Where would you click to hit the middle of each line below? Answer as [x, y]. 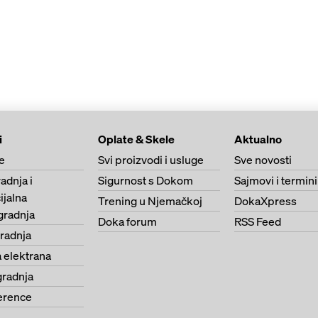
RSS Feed [258, 221]
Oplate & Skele [136, 139]
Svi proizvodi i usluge [151, 160]
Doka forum [127, 221]
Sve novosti [263, 160]
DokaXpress [265, 201]
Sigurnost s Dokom [146, 180]
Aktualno [258, 139]
